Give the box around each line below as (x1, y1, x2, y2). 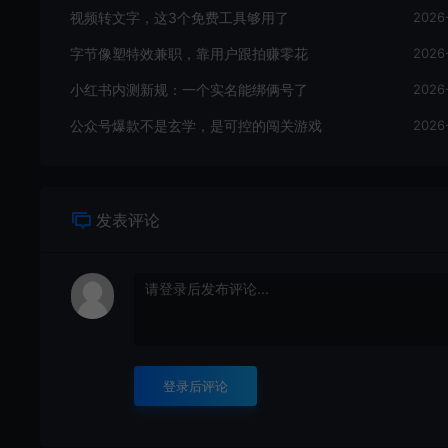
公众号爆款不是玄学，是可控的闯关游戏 (70, 116, 322, 134)
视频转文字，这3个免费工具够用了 (70, 8, 289, 26)
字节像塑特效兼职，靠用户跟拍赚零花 (70, 44, 308, 62)
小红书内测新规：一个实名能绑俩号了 (70, 80, 308, 98)
